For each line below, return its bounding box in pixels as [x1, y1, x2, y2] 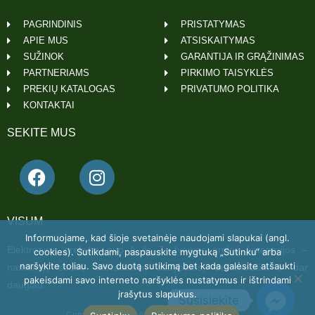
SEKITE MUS [7, 127, 76, 139]
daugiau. [7, 279, 46, 291]
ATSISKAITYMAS [180, 35, 255, 46]
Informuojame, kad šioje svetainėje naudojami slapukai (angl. [25, 232, 290, 243]
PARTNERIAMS [22, 67, 89, 79]
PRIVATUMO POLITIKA [180, 84, 279, 95]
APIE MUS [22, 35, 68, 46]
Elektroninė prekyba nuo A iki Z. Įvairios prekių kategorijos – [7, 244, 308, 256]
